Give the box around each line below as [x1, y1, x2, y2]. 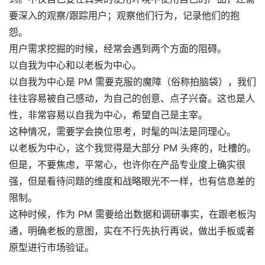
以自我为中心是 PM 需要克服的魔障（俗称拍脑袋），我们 [9, 76, 256, 88]
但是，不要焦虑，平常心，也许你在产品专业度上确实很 [9, 159, 245, 171]
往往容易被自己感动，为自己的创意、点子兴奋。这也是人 [9, 92, 255, 105]
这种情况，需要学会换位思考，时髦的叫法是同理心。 [9, 125, 236, 138]
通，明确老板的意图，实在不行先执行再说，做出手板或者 [9, 225, 255, 237]
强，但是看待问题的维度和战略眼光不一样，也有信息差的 [9, 175, 255, 188]
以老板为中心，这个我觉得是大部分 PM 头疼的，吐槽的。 [9, 142, 256, 154]
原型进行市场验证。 [9, 241, 94, 254]
